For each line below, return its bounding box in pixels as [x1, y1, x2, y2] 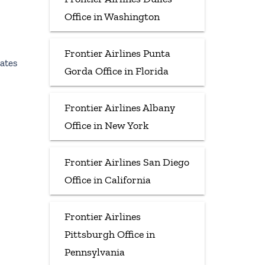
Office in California [64, 173, 151, 186]
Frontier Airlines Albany [64, 101, 175, 114]
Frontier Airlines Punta [64, 46, 170, 60]
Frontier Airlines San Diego [64, 155, 189, 169]
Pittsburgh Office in [64, 227, 155, 241]
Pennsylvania [64, 245, 125, 258]
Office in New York [64, 118, 148, 132]
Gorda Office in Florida [64, 64, 169, 77]
